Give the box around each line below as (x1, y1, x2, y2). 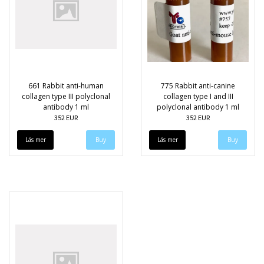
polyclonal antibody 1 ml (157, 101, 239, 112)
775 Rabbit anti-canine (161, 80, 235, 91)
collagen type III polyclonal (22, 91, 110, 101)
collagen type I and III (163, 91, 233, 101)
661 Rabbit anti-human (28, 80, 104, 91)
